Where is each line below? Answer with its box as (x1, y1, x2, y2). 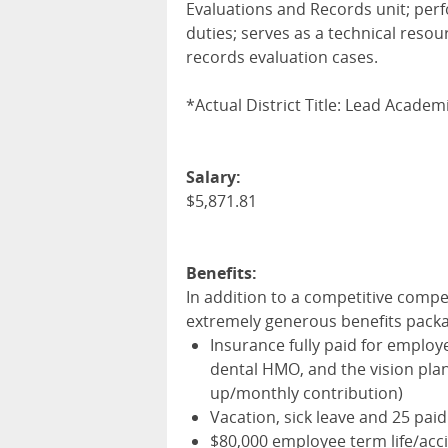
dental (210, 358, 262, 381)
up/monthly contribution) (210, 382, 403, 405)
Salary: (186, 166, 241, 189)
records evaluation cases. (186, 46, 378, 69)
